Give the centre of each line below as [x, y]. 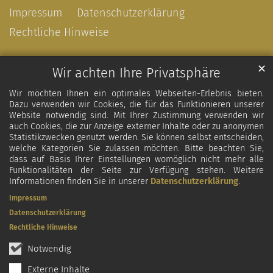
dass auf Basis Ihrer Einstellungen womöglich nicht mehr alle [136, 160]
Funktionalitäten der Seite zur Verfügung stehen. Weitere [136, 171]
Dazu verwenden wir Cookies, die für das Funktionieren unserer [136, 105]
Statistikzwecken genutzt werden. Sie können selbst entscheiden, [136, 138]
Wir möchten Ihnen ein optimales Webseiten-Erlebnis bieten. [136, 94]
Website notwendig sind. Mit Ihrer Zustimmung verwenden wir [136, 116]
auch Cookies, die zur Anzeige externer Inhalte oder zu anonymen [136, 127]
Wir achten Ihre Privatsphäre [136, 73]
